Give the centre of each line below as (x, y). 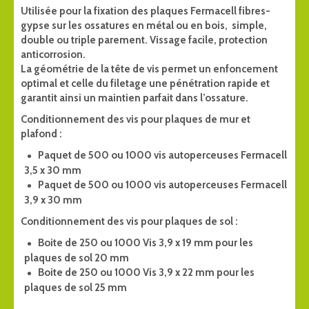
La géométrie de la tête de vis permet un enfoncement (149, 69)
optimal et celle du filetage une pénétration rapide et (145, 84)
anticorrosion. (53, 55)
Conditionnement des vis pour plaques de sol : (129, 222)
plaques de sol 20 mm (77, 258)
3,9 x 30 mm (53, 200)
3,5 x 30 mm (53, 171)
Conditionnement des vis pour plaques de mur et (136, 120)
